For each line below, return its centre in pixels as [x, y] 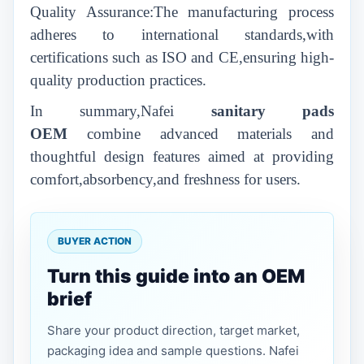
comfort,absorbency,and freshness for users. [165, 179]
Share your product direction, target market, [173, 330]
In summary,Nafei [121, 111]
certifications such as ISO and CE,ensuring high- [182, 57]
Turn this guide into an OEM [176, 276]
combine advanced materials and [210, 134]
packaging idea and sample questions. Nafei [173, 351]
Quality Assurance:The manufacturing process [182, 12]
